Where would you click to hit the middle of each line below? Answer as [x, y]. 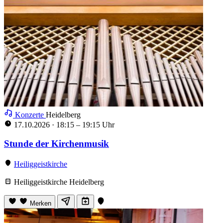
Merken [41, 204]
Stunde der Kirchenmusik [56, 144]
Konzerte [29, 114]
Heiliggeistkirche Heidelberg [58, 182]
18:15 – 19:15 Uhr [84, 124]
